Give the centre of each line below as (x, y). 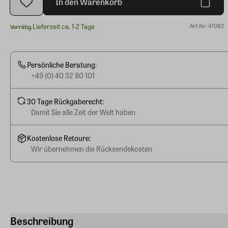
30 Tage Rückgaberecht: (65, 101)
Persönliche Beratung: (62, 64)
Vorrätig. (21, 26)
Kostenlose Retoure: (59, 138)
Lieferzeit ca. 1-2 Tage (64, 26)
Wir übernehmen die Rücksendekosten (92, 149)
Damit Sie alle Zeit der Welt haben (83, 112)
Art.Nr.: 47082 (207, 26)
